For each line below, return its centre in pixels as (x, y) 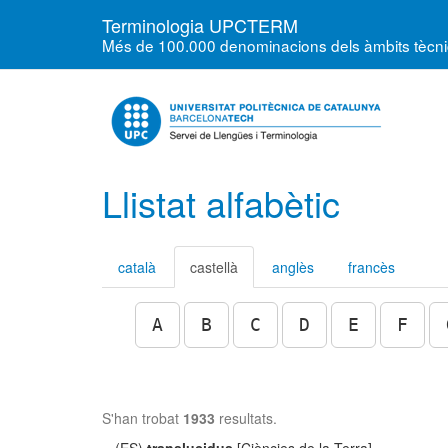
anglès (293, 267)
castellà (214, 267)
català (137, 267)
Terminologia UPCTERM (200, 25)
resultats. (246, 418)
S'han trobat (142, 418)
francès (371, 267)
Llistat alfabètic (221, 202)
